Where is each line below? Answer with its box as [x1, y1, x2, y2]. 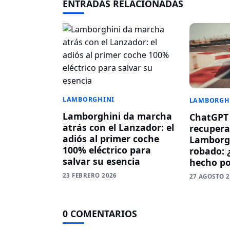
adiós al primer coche [63, 132, 159, 145]
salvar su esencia [63, 155, 140, 167]
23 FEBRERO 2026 [63, 171, 117, 179]
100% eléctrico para [63, 143, 151, 156]
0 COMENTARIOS [63, 207, 137, 220]
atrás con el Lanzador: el [63, 121, 174, 133]
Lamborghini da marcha [63, 109, 172, 122]
